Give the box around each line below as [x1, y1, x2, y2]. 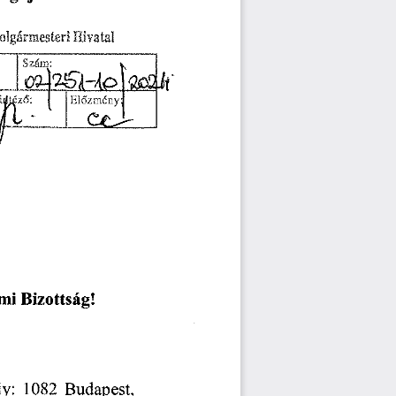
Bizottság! [21, 290, 95, 310]
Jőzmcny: [75, 96, 122, 108]
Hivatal [73, 31, 115, 47]
